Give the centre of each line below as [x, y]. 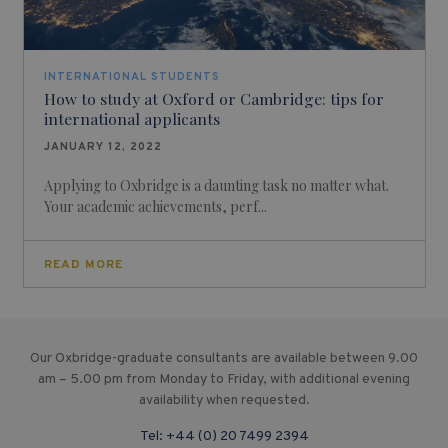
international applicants [131, 118]
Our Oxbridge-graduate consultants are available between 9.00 [224, 358]
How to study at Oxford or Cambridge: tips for [213, 98]
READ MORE [83, 264]
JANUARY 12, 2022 [102, 147]
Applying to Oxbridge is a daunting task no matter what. [216, 185]
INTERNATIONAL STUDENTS [131, 77]
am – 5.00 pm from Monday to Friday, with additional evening [224, 379]
